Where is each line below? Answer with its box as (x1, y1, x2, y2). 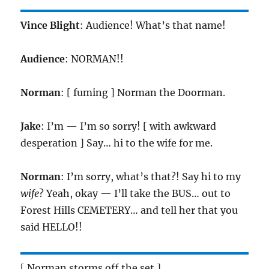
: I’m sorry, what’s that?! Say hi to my (61, 171, 241, 183)
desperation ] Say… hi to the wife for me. (20, 137, 213, 150)
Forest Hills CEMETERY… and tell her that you (20, 204, 238, 217)
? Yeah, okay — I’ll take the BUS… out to (39, 187, 231, 200)
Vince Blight (20, 19, 80, 32)
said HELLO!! (20, 221, 83, 234)
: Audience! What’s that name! (80, 19, 226, 32)
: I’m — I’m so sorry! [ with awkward (41, 120, 217, 133)
